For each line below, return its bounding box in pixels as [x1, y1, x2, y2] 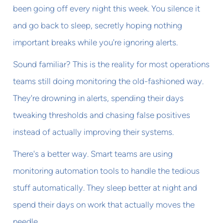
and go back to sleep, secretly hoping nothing [13, 20, 183, 30]
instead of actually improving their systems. [13, 126, 174, 137]
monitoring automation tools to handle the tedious [13, 165, 200, 176]
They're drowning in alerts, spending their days [13, 93, 184, 103]
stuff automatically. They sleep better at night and [13, 182, 198, 193]
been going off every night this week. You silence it [13, 3, 201, 13]
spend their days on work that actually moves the [13, 199, 195, 210]
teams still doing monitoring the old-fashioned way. [13, 76, 204, 86]
